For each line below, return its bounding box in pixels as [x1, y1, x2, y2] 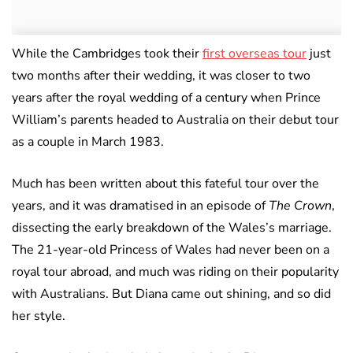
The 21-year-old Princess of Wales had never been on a [12, 240, 329, 258]
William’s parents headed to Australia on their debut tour [12, 110, 339, 128]
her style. [12, 307, 65, 325]
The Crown [269, 196, 332, 214]
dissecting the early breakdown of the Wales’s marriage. [12, 218, 332, 236]
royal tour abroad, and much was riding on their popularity [12, 262, 339, 281]
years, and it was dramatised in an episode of [12, 196, 269, 214]
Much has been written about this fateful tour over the [12, 174, 319, 192]
